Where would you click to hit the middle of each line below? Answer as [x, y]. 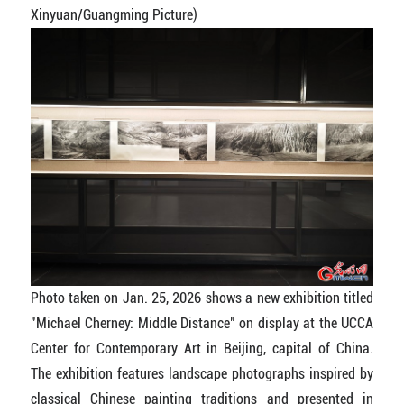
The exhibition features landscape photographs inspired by [202, 373]
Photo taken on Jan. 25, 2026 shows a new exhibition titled [202, 298]
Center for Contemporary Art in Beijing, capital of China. [202, 348]
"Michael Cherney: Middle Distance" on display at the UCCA [202, 323]
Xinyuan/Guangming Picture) [114, 15]
